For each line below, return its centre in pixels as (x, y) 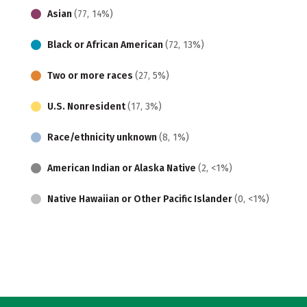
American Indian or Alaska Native (123, 168)
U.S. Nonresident (87, 106)
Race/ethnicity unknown (103, 137)
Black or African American (106, 45)
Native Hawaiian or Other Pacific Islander (141, 199)
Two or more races (91, 75)
